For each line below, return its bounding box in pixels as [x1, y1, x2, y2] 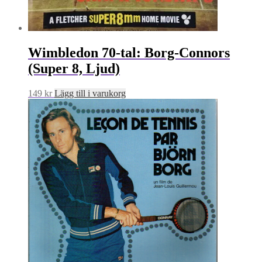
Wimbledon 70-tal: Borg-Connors [28, 44, 230, 60]
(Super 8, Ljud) [28, 60, 120, 76]
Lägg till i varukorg [54, 88, 126, 98]
